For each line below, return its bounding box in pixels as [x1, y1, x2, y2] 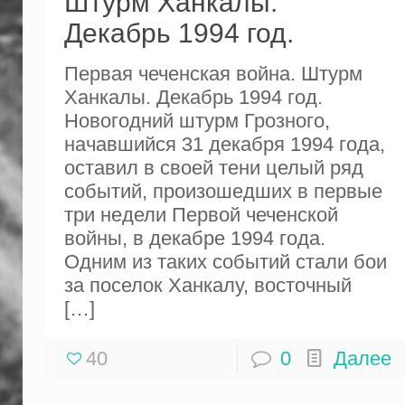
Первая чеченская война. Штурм [63, 61, 363, 85]
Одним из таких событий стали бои [63, 250, 387, 273]
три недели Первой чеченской [63, 202, 338, 226]
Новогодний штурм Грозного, [63, 108, 330, 132]
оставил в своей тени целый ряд [63, 155, 363, 179]
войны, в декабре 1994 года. [63, 226, 325, 250]
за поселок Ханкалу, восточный [63, 273, 352, 297]
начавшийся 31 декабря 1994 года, [63, 132, 385, 155]
